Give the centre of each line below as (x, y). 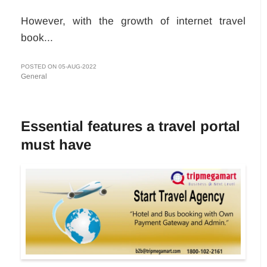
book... (37, 37)
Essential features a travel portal (131, 126)
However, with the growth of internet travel (133, 21)
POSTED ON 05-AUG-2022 (59, 66)
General (34, 76)
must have (56, 144)
